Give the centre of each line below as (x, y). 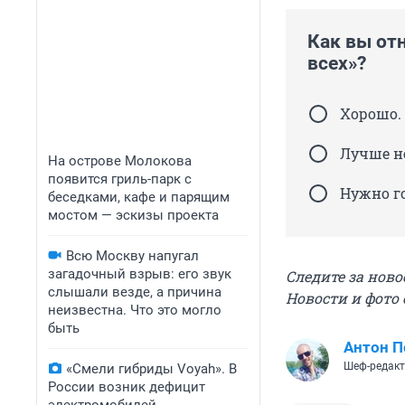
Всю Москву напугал (132, 256)
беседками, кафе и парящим (139, 197)
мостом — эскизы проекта (133, 215)
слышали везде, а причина (135, 292)
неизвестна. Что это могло (135, 310)
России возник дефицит (127, 387)
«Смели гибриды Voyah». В (151, 369)
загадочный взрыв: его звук (140, 274)
